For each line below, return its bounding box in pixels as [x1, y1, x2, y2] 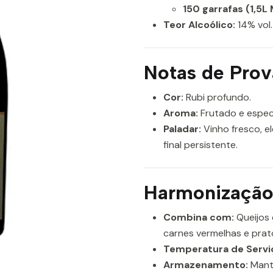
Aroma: [163, 107, 198, 119]
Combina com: [163, 211, 234, 224]
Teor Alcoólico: [163, 18, 235, 31]
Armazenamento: [163, 258, 248, 271]
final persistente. [163, 138, 238, 151]
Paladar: [163, 122, 201, 135]
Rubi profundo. [183, 91, 251, 104]
